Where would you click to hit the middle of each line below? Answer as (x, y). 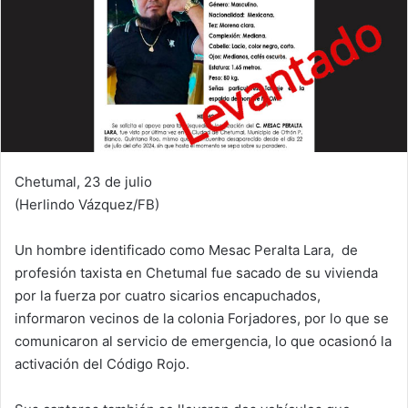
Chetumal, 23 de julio (83, 181)
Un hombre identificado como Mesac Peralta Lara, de (186, 250)
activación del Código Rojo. (102, 363)
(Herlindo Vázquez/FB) (87, 204)
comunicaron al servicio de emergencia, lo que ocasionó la (203, 341)
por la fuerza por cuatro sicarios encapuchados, (168, 295)
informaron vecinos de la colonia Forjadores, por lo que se (202, 318)
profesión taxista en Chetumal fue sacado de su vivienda (196, 272)
